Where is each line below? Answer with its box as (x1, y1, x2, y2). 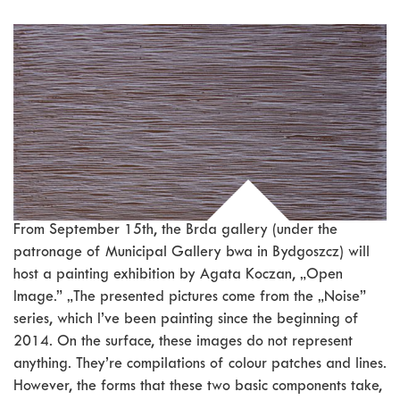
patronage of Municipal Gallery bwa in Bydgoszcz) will (13, 246, 370, 262)
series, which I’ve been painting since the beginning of (13, 312, 359, 329)
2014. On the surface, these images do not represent (13, 335, 353, 351)
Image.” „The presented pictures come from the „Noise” (13, 290, 366, 306)
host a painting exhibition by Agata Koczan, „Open (13, 268, 343, 284)
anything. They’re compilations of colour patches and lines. (13, 357, 387, 373)
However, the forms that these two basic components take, (13, 379, 382, 396)
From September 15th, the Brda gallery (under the (13, 223, 337, 239)
